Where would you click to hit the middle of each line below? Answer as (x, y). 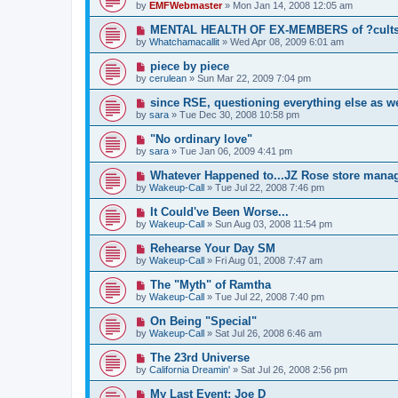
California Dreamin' (190, 369)
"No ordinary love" (201, 139)
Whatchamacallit (184, 41)
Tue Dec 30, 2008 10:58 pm (239, 114)
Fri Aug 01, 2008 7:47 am (269, 260)
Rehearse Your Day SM (212, 248)
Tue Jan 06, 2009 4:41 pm (236, 151)
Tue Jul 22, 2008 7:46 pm (270, 187)
